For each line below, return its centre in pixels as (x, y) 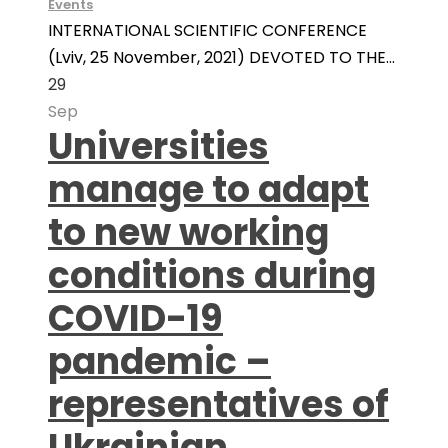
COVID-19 (135, 318)
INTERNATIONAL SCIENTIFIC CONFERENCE (207, 30)
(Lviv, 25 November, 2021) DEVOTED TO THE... (221, 57)
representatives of (218, 404)
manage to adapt (208, 189)
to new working (188, 232)
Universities (158, 146)
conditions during (212, 275)
